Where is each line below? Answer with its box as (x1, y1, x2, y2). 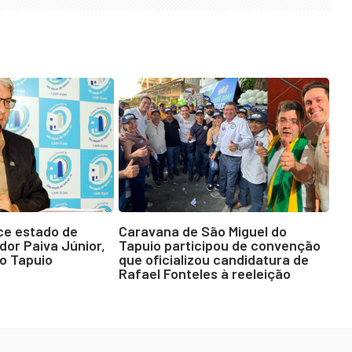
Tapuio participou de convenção (118, 236, 321, 254)
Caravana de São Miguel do (118, 222, 287, 240)
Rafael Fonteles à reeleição (118, 264, 291, 282)
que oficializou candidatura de (118, 250, 309, 268)
